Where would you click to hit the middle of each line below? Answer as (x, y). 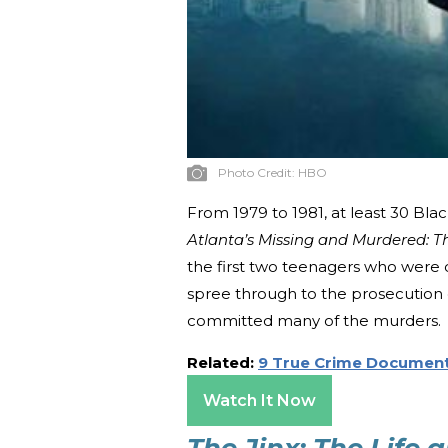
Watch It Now (259, 400)
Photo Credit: (258, 172)
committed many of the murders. (314, 320)
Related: (222, 362)
